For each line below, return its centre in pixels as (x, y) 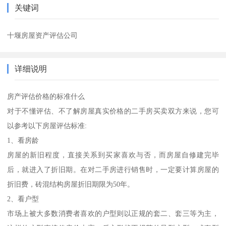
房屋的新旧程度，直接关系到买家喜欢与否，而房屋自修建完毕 (113, 155)
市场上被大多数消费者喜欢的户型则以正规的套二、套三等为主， (113, 213)
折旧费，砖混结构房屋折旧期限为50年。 (71, 184)
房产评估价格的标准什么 (46, 96)
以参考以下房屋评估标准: (47, 125)
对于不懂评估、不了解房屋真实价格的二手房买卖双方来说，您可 (113, 111)
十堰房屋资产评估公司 (43, 35)
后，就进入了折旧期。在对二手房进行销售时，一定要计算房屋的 (113, 169)
